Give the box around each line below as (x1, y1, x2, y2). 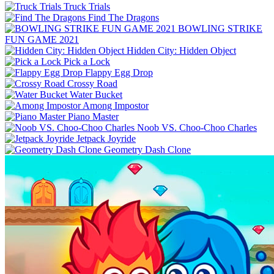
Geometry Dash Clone (104, 144, 191, 155)
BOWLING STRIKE (178, 23, 262, 34)
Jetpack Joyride (76, 133, 136, 144)
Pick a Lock (64, 56, 110, 67)
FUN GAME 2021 (5, 34, 79, 45)
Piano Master (68, 111, 119, 122)
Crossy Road (67, 78, 117, 89)
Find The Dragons (88, 12, 159, 23)
